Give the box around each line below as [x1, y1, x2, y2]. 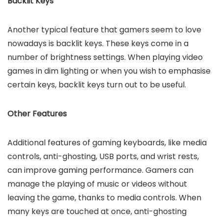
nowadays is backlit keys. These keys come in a [7, 38, 189, 49]
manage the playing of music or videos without [7, 178, 187, 190]
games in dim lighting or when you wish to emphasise [7, 65, 211, 77]
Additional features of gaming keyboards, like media [7, 137, 207, 148]
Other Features [7, 108, 67, 119]
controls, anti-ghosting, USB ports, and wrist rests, [7, 151, 199, 162]
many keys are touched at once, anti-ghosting [7, 206, 187, 217]
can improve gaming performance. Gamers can [7, 165, 193, 176]
